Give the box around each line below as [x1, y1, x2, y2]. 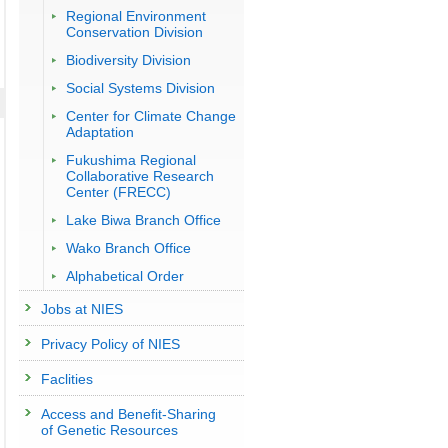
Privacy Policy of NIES [40, 336, 180, 352]
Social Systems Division [65, 80, 215, 96]
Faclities [40, 371, 93, 387]
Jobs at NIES [40, 301, 123, 317]
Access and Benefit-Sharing [40, 406, 216, 422]
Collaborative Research [65, 168, 214, 184]
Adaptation [65, 124, 134, 140]
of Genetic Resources [40, 422, 178, 438]
